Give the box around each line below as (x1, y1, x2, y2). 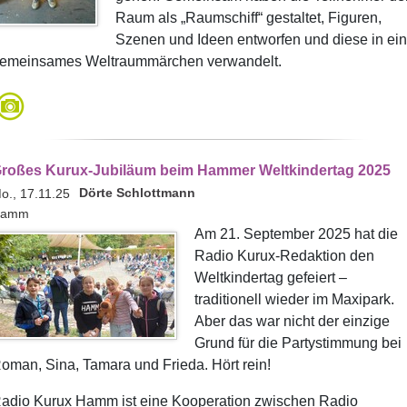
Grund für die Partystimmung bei (194, 335, 402, 351)
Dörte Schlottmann (78, 185, 195, 200)
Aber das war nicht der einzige (194, 313, 390, 329)
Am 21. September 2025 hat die (194, 226, 398, 242)
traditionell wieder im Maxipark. (194, 292, 394, 307)
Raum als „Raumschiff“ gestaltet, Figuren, (114, 10, 382, 25)
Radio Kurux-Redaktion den (194, 248, 374, 263)
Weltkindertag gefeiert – (194, 270, 347, 285)
